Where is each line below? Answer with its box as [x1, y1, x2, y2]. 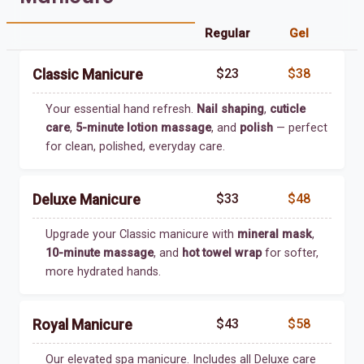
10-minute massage [45, 245, 154, 260]
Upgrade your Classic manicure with [45, 227, 237, 241]
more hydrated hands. [45, 264, 161, 279]
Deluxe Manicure [32, 191, 141, 208]
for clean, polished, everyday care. [45, 139, 225, 154]
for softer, [262, 245, 318, 260]
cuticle [270, 102, 305, 116]
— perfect [273, 120, 327, 135]
